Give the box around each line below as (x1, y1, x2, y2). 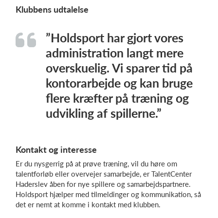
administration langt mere (46, 45, 183, 60)
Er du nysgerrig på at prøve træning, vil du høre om (16, 159, 177, 168)
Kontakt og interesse (16, 144, 97, 155)
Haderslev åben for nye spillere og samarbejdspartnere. (16, 180, 191, 188)
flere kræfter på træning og (46, 91, 189, 105)
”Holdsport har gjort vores (46, 30, 183, 45)
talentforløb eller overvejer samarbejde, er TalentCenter (16, 169, 192, 178)
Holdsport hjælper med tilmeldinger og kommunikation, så (16, 190, 201, 199)
